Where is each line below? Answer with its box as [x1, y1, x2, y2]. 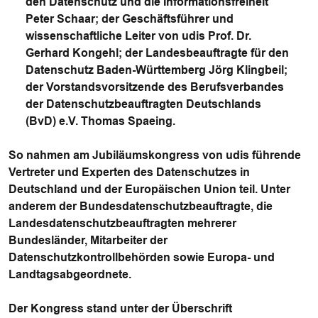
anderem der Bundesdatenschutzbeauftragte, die [9, 200, 273, 212]
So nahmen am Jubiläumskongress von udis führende [9, 149, 301, 161]
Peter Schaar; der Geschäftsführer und [26, 13, 234, 25]
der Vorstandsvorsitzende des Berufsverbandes [26, 81, 284, 93]
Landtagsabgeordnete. [9, 268, 131, 280]
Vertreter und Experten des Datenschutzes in [9, 166, 250, 178]
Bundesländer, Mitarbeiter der [9, 234, 168, 246]
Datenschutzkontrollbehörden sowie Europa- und [9, 251, 275, 263]
